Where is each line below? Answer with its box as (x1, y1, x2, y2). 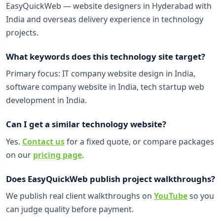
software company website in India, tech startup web (6, 81, 204, 93)
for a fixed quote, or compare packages (65, 136, 214, 147)
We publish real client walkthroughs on (6, 190, 154, 202)
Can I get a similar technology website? (6, 118, 166, 130)
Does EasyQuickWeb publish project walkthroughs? (6, 173, 215, 184)
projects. (6, 27, 38, 38)
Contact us (22, 136, 65, 147)
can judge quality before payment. (6, 204, 134, 215)
